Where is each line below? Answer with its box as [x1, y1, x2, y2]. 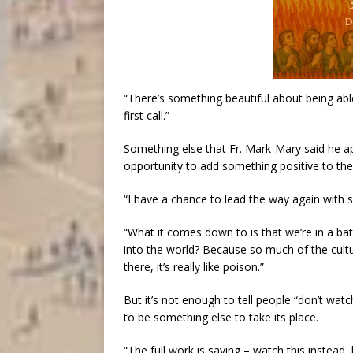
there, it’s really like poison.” [124, 259, 264, 274]
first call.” [124, 108, 169, 123]
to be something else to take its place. [124, 310, 318, 325]
